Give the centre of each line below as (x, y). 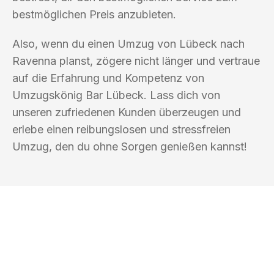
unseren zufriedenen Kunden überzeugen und (127, 112)
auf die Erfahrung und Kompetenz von (108, 78)
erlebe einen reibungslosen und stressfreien (121, 129)
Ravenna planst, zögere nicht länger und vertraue (136, 61)
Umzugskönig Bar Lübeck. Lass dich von (116, 95)
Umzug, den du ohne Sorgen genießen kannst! (130, 146)
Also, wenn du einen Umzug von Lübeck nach (128, 43)
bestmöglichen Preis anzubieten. (94, 14)
